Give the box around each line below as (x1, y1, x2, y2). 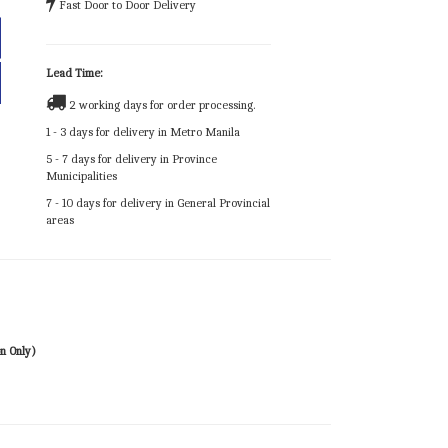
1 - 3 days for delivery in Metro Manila (46, 125, 240, 140)
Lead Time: (46, 66, 103, 81)
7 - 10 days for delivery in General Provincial (46, 196, 270, 211)
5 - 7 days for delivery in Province (46, 152, 217, 167)
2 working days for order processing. (66, 98, 256, 113)
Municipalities (46, 169, 117, 184)
